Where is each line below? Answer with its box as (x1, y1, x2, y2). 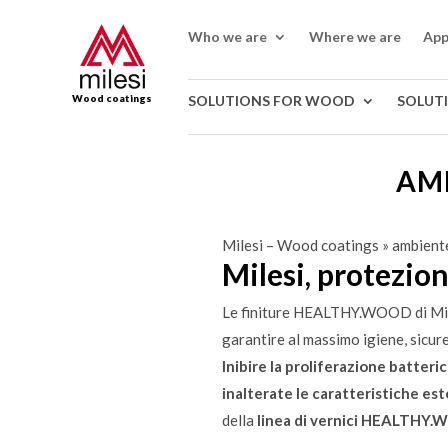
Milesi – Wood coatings (222, 235, 379, 254)
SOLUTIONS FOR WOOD (188, 92, 356, 110)
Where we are (309, 27, 402, 45)
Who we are (188, 27, 268, 45)
